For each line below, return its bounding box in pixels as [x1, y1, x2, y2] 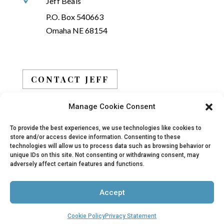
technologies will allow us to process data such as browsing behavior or [10, 142, 210, 149]
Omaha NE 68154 [45, 25, 107, 35]
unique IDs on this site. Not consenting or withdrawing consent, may [10, 151, 199, 158]
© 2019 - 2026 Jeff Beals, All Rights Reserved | [32, 176, 192, 186]
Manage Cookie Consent [68, 102, 155, 111]
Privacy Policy [38, 190, 91, 200]
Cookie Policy [67, 212, 105, 219]
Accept [99, 187, 125, 197]
